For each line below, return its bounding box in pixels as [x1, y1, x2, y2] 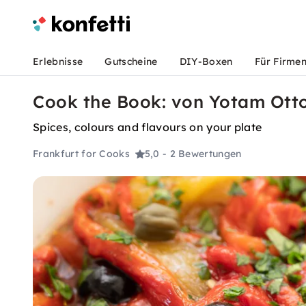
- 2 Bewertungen [162, 148, 242, 161]
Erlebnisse [33, 55, 83, 68]
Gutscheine [105, 55, 158, 68]
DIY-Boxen [179, 55, 233, 68]
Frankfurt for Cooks [33, 148, 130, 161]
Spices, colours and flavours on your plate [33, 120, 262, 134]
